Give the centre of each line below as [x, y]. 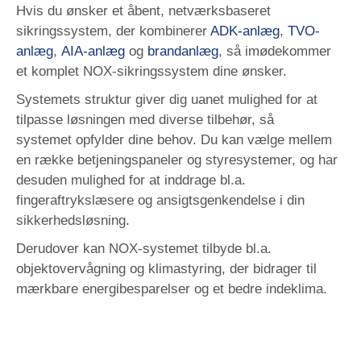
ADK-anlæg [245, 31]
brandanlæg [183, 51]
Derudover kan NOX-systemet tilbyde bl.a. [144, 248]
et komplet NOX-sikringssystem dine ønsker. [151, 71]
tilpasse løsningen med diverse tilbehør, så [145, 119]
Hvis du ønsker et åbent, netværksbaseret [143, 10]
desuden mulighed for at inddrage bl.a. [131, 180]
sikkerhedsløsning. [73, 220]
